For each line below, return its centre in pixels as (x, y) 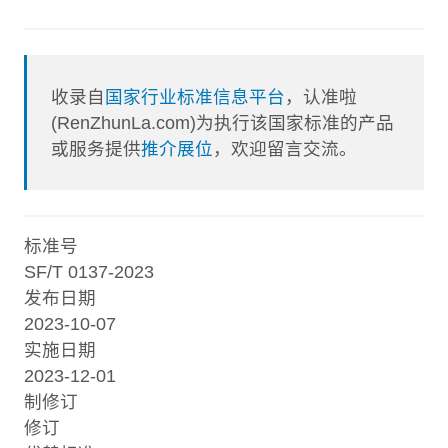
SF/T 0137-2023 (89, 272)
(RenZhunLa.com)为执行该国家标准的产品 (223, 122)
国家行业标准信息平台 (195, 96)
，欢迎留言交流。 (285, 148)
